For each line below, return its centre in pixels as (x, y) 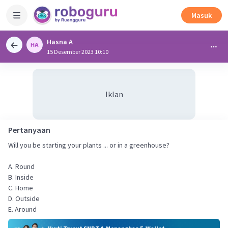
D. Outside (24, 198)
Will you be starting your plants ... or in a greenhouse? (89, 145)
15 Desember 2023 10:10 (78, 52)
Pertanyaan (29, 130)
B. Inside (21, 177)
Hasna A (60, 42)
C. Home (21, 188)
